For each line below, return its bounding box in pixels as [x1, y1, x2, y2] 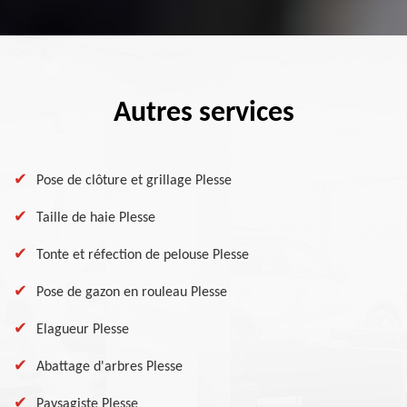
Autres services [113, 99, 294, 128]
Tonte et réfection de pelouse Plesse [36, 248, 249, 263]
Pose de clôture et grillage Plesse [36, 174, 232, 188]
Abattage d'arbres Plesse [36, 360, 183, 374]
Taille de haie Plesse [36, 211, 155, 225]
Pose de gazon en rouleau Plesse [36, 285, 227, 300]
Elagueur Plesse [36, 323, 129, 337]
